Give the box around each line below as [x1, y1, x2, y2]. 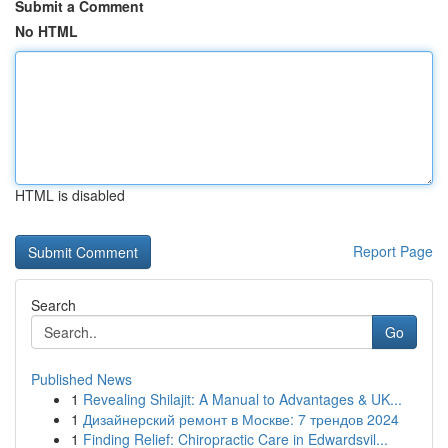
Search [31, 295, 76, 315]
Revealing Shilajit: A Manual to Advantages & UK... [83, 389, 402, 409]
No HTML [15, 21, 78, 41]
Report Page [353, 241, 433, 261]
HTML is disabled [15, 185, 125, 205]
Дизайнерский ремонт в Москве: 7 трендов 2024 [83, 409, 399, 429]
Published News [31, 369, 132, 389]
